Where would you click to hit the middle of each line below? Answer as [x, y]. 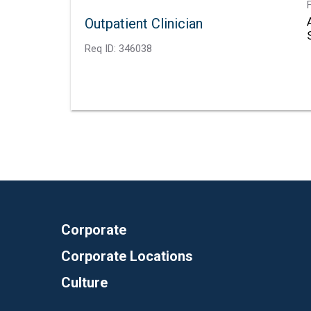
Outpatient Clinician [144, 23]
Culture [84, 282]
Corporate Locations [127, 256]
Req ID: [102, 48]
